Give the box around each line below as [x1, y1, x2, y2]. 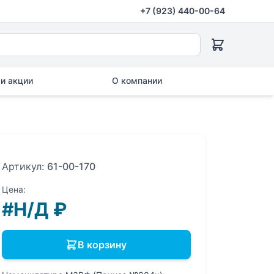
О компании [112, 75, 162, 86]
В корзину [78, 239, 127, 251]
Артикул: [1, 160, 47, 172]
